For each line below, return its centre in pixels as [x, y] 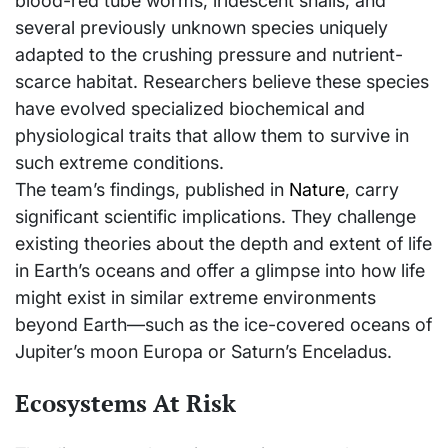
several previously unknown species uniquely [201, 28]
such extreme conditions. [119, 163]
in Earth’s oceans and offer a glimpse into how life [220, 271]
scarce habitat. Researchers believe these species [222, 82]
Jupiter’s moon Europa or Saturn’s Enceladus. [203, 352]
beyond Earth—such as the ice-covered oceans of [223, 325]
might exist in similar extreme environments [195, 298]
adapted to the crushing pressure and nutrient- [209, 55]
